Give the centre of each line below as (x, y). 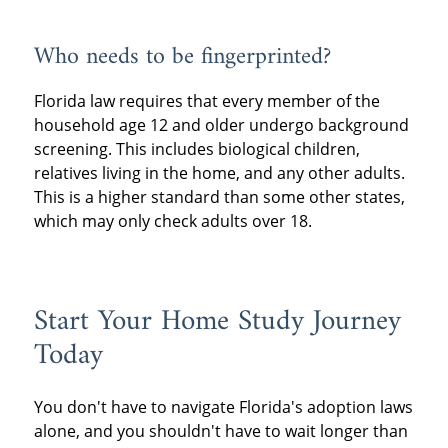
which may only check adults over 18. (172, 221)
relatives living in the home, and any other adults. (219, 173)
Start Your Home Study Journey (217, 322)
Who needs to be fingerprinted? (182, 57)
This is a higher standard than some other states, (219, 197)
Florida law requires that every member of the (206, 101)
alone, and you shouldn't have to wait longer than (220, 430)
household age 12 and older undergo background (221, 125)
